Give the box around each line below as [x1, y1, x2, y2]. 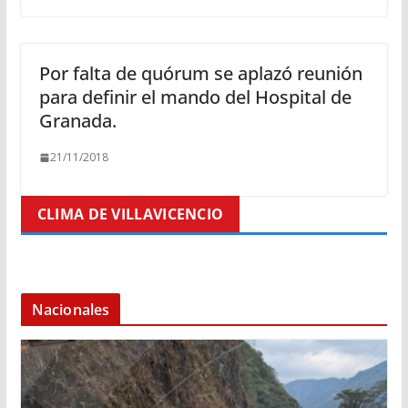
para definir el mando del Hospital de [38, 85, 352, 110]
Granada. [38, 108, 117, 134]
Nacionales [31, 300, 110, 321]
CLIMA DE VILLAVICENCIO [36, 204, 224, 225]
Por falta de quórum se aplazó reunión [38, 61, 362, 87]
